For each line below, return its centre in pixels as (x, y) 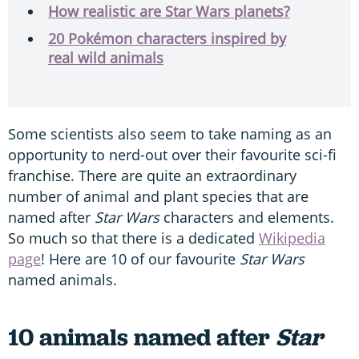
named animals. (63, 279)
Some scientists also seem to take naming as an (170, 133)
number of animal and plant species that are (158, 196)
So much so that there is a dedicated (133, 238)
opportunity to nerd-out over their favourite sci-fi (172, 154)
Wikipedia (292, 238)
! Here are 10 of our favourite (140, 258)
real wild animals (106, 57)
